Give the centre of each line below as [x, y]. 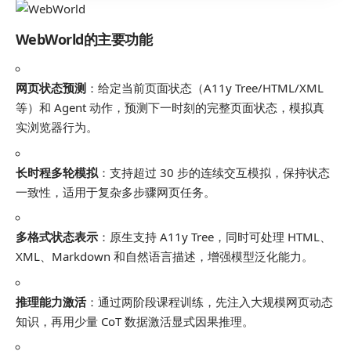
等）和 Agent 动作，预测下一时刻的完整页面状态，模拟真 [170, 107]
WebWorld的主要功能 [84, 39]
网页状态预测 [51, 88]
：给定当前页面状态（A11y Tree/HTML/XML [205, 88]
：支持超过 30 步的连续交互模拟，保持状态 [214, 172]
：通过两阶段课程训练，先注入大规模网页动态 [210, 301]
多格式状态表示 [57, 237]
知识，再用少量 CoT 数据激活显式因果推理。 [135, 321]
